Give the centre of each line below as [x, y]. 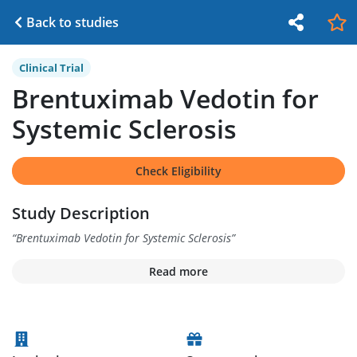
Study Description [81, 213]
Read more [178, 271]
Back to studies [73, 22]
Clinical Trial [51, 68]
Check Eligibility [178, 171]
